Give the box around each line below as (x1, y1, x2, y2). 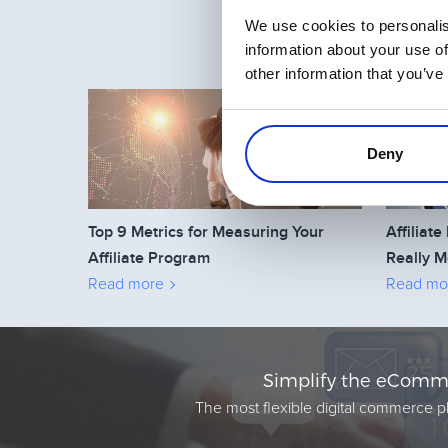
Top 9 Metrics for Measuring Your (88, 222, 324, 242)
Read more (88, 276, 164, 292)
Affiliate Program (88, 248, 210, 268)
